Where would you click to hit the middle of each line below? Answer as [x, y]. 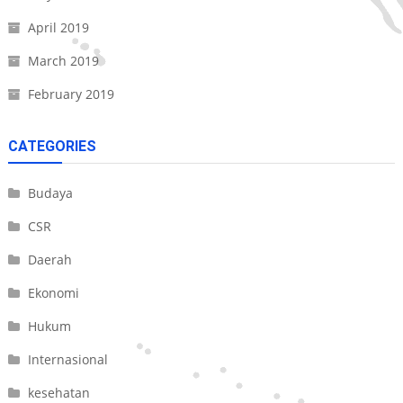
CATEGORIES [52, 147]
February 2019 [71, 94]
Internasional [67, 360]
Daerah [49, 260]
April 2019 [58, 28]
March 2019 [63, 61]
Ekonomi [53, 293]
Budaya [50, 193]
